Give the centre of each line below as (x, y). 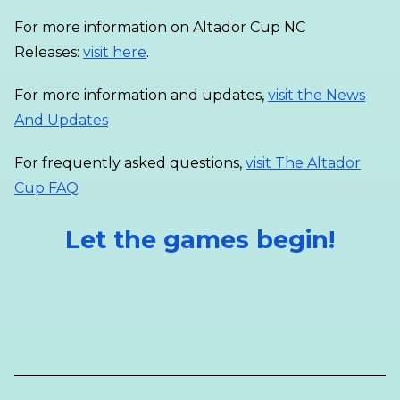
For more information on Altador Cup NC (160, 27)
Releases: (49, 52)
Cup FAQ (46, 188)
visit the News (317, 95)
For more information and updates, (141, 95)
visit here (115, 52)
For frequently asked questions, (130, 163)
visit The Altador (303, 163)
